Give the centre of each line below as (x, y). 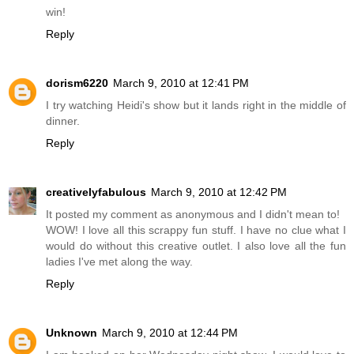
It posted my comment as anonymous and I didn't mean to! (193, 214)
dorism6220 (77, 83)
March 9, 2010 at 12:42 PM (219, 192)
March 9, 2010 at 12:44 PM (170, 332)
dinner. (63, 121)
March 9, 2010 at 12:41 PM (181, 83)
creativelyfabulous (96, 192)
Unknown (72, 332)
